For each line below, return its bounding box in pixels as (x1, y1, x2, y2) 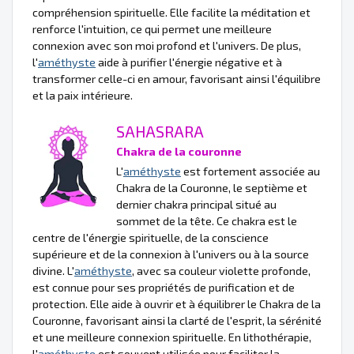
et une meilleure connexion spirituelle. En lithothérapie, (32, 330, 311, 344)
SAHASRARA (116, 121, 204, 141)
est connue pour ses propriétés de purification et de (32, 280, 295, 294)
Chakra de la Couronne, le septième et (116, 180, 307, 194)
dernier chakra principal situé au (116, 197, 277, 211)
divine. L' (32, 263, 74, 277)
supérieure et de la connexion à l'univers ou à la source (32, 247, 309, 261)
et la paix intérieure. (32, 88, 133, 102)
